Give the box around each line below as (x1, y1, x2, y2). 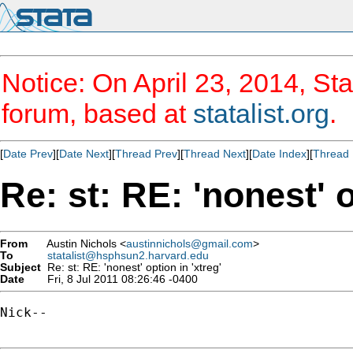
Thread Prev (115, 147, 177, 160)
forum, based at (2, 98, 193, 128)
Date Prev (3, 147, 53, 160)
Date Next (59, 147, 109, 160)
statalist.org (193, 98, 329, 128)
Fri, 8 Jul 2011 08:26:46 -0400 (41, 273, 198, 285)
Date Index (252, 147, 307, 160)
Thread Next (184, 147, 246, 160)
